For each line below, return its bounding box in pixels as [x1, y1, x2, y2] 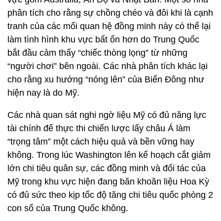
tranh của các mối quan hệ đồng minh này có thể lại [7, 21, 211, 31]
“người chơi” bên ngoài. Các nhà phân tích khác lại [7, 61, 208, 71]
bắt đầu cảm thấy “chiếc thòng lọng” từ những [7, 48, 187, 58]
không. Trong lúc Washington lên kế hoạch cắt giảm [7, 150, 211, 160]
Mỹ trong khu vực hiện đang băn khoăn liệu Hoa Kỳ [7, 177, 209, 186]
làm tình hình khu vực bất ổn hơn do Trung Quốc [7, 35, 199, 44]
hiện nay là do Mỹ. [7, 88, 79, 98]
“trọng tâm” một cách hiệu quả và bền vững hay [7, 137, 194, 147]
